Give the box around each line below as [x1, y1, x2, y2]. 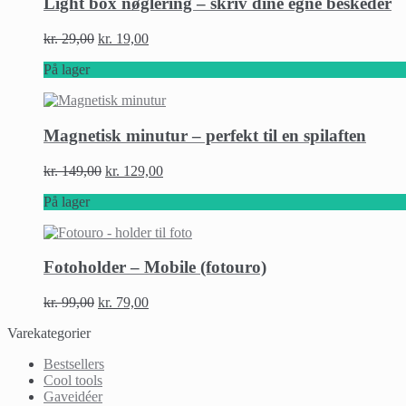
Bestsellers [43, 356, 104, 372]
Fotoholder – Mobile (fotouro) [43, 257, 266, 277]
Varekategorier [7, 325, 91, 342]
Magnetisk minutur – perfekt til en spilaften [43, 125, 366, 145]
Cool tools [43, 372, 102, 389]
